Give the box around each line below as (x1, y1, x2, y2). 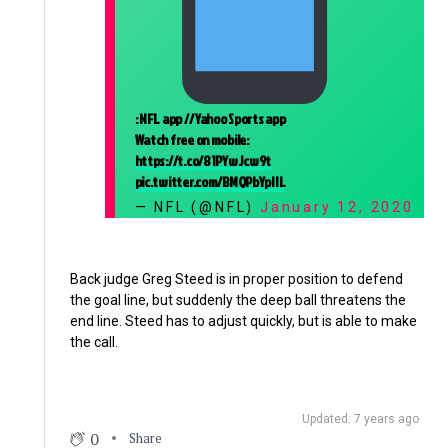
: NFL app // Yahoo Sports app (134, 108, 286, 128)
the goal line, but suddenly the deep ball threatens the (69, 291, 406, 308)
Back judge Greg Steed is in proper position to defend (69, 270, 403, 287)
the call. (69, 333, 118, 350)
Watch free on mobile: (134, 129, 249, 149)
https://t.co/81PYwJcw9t (134, 150, 272, 170)
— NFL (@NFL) (134, 198, 261, 215)
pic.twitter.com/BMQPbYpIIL (134, 171, 286, 191)
